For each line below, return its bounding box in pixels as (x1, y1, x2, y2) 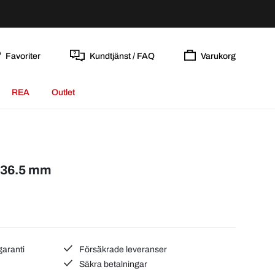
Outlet (51, 88, 75, 97)
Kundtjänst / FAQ (89, 51, 155, 61)
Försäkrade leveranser (77, 244, 168, 254)
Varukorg (201, 51, 236, 61)
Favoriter (5, 51, 41, 61)
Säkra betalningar (77, 259, 148, 269)
